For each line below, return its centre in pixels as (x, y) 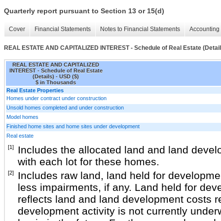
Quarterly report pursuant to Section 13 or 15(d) (84, 11)
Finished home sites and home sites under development (73, 126)
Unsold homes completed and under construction (65, 107)
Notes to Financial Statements (140, 29)
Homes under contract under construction (56, 98)
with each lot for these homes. (89, 161)
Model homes (22, 117)
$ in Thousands (56, 82)
